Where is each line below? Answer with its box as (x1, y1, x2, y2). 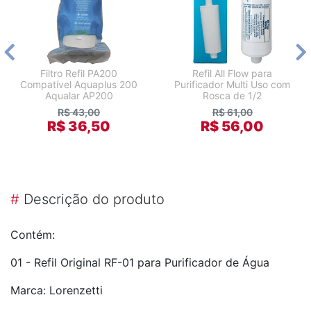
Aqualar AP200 (44, 90, 113, 102)
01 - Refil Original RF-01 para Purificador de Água (10, 255, 269, 270)
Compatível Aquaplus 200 (20, 78, 137, 91)
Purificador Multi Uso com (174, 78, 290, 91)
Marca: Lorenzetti (10, 283, 103, 298)
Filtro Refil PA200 (40, 67, 117, 80)
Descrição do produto (19, 191, 165, 208)
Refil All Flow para (192, 67, 272, 80)
